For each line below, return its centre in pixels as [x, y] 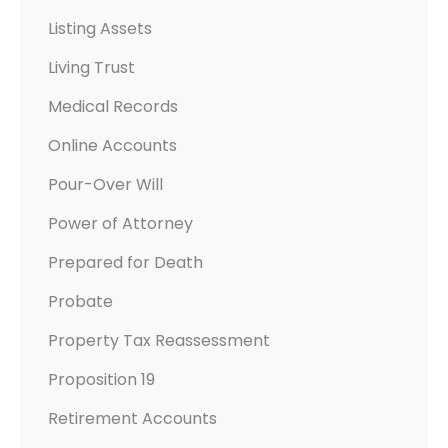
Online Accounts [112, 146]
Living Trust [91, 68]
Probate [80, 302]
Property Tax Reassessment [159, 341]
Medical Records [113, 107]
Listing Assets [100, 29]
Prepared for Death [125, 263]
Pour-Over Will [105, 185]
